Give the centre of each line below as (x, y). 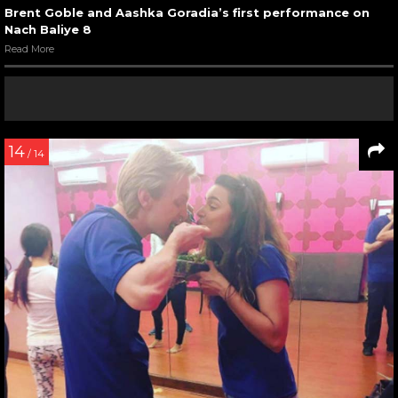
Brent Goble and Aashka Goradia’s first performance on (187, 12)
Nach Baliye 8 (48, 29)
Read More (29, 48)
